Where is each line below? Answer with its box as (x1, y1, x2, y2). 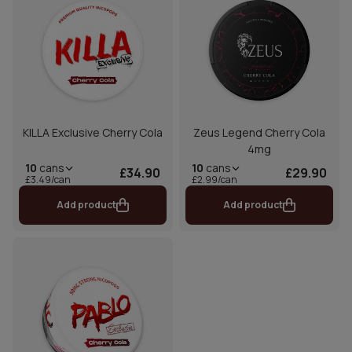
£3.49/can (25, 172, 71, 186)
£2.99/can (192, 172, 237, 186)
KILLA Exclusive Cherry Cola (23, 124, 163, 140)
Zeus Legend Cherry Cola (193, 124, 325, 140)
